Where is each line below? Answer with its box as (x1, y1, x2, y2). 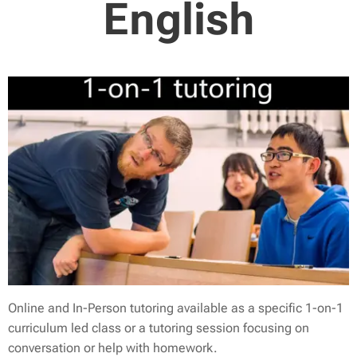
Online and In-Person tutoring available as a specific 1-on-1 (8, 300, 343, 316)
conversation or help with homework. (8, 339, 218, 355)
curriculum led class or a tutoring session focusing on (8, 320, 309, 335)
